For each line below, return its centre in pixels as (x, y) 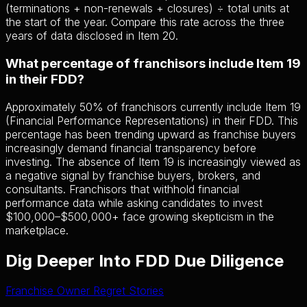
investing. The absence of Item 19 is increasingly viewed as (153, 161)
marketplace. (37, 230)
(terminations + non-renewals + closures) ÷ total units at (147, 9)
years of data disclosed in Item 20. (92, 36)
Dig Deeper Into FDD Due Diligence (145, 260)
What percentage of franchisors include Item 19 (153, 63)
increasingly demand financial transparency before (131, 148)
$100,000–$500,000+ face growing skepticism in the (140, 216)
